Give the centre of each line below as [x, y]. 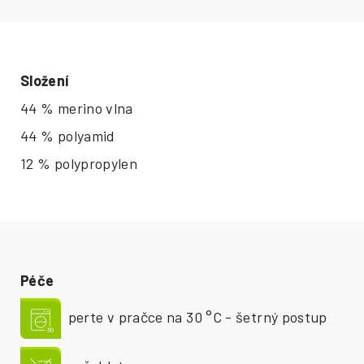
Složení [45, 80]
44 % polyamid [68, 135]
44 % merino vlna [77, 108]
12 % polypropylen [79, 163]
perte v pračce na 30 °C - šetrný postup [194, 316]
